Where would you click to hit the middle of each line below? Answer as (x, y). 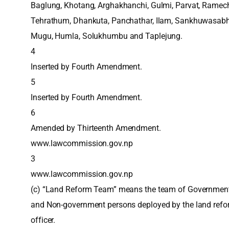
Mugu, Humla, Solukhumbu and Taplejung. (107, 36)
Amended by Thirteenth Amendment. (96, 128)
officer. (43, 220)
